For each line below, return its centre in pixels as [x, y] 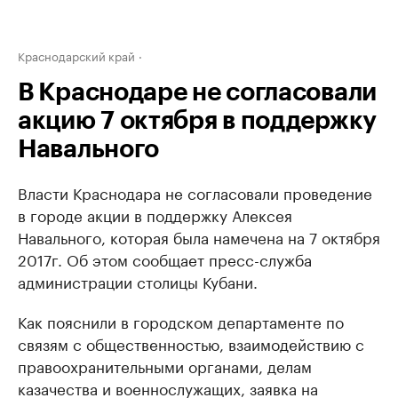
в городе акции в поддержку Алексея [155, 214]
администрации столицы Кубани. [138, 281]
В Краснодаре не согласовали [197, 92]
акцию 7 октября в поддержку [197, 121]
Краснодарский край [76, 55]
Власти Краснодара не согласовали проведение [195, 192]
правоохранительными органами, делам [165, 365]
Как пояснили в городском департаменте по [181, 321]
